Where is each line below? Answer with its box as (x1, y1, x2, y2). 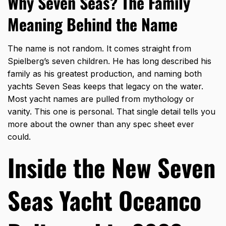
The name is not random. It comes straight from (8, 43, 191, 54)
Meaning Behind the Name (8, 12, 178, 36)
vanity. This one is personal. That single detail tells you (8, 106, 215, 117)
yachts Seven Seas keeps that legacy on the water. (8, 81, 203, 92)
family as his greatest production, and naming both (8, 69, 202, 79)
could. (8, 132, 31, 142)
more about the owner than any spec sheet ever (8, 119, 194, 130)
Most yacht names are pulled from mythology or (8, 94, 194, 104)
